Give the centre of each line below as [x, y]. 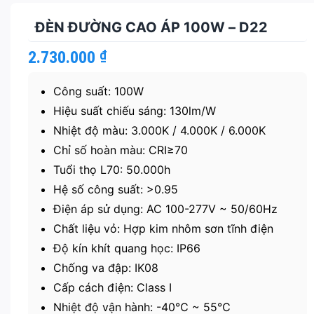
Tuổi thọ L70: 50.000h [111, 170]
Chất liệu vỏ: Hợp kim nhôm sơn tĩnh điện [163, 229]
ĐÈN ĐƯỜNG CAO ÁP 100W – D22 [151, 28]
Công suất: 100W [98, 91]
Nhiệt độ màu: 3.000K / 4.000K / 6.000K [159, 131]
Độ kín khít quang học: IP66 [127, 248]
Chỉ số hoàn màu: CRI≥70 [120, 150]
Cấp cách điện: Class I [112, 288]
